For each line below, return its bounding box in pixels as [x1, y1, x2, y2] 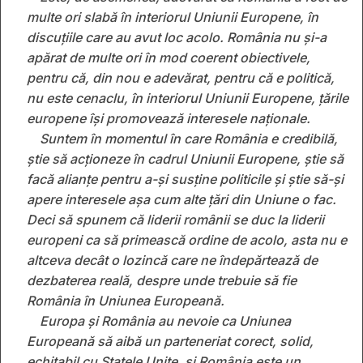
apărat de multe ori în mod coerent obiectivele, [27, 49, 310, 66]
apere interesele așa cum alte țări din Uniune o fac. [27, 190, 336, 207]
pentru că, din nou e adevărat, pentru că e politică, [27, 69, 335, 86]
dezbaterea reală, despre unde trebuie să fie [27, 271, 297, 288]
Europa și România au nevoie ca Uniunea [40, 312, 291, 329]
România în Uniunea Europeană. [27, 292, 224, 309]
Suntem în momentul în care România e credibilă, [40, 130, 338, 147]
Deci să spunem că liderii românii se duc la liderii [27, 211, 324, 228]
